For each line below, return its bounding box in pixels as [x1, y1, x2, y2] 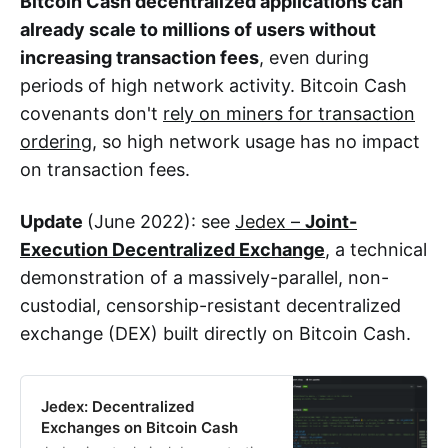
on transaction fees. [20, 159, 190, 180]
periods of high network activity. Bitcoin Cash [20, 75, 407, 96]
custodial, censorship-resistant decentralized [20, 295, 401, 316]
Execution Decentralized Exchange [20, 239, 325, 260]
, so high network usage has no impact [92, 131, 420, 152]
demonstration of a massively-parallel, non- [20, 267, 389, 288]
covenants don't [20, 103, 163, 124]
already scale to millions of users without [20, 19, 376, 40]
